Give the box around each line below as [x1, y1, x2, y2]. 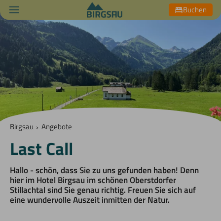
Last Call [10, 135, 74, 162]
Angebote [41, 121, 72, 133]
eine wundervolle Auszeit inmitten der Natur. [10, 193, 170, 207]
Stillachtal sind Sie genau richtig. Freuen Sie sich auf [10, 184, 196, 197]
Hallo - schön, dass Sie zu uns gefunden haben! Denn [10, 164, 199, 177]
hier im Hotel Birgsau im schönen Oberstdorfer [10, 174, 177, 187]
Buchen [183, 4, 207, 16]
